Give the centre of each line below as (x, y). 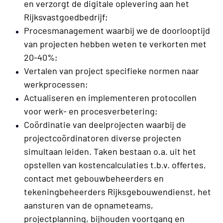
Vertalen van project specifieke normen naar (111, 71)
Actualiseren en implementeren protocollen (110, 98)
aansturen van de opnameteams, (89, 205)
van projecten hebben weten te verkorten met (115, 44)
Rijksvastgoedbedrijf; (66, 17)
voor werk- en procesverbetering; (91, 111)
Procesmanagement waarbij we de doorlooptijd (117, 31)
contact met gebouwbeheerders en (94, 178)
